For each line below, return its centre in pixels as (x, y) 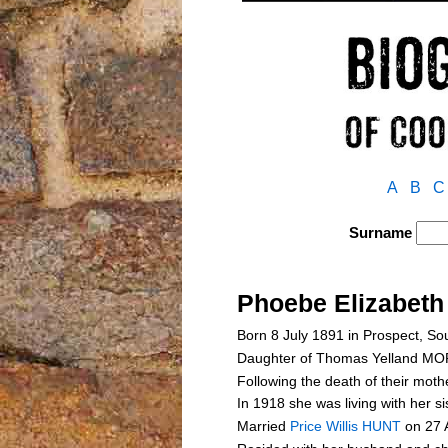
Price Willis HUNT (345, 425)
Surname (380, 233)
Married (263, 425)
